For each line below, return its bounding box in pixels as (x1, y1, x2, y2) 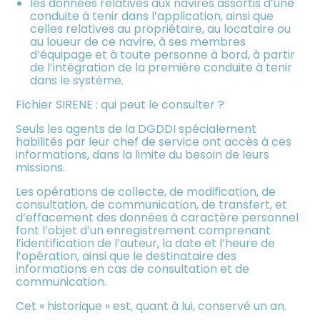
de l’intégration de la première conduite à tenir (30, 59, 293, 76)
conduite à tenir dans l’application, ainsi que (30, 7, 274, 24)
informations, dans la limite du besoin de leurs (16, 146, 270, 163)
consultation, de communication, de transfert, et (16, 196, 288, 213)
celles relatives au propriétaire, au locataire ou (30, 20, 291, 37)
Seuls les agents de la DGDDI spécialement (16, 120, 257, 137)
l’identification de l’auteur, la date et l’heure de (16, 234, 276, 251)
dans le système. (30, 71, 124, 89)
